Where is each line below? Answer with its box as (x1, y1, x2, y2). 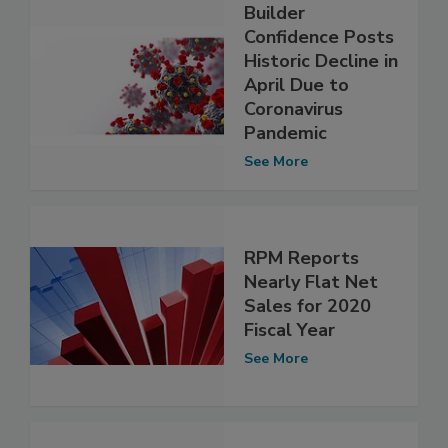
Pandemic (244, 121, 327, 146)
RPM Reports (244, 245, 359, 270)
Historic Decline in (244, 49, 398, 74)
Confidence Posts (244, 25, 394, 50)
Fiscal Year (244, 317, 335, 342)
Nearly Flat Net (244, 269, 378, 294)
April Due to (244, 73, 349, 98)
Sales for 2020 (244, 293, 371, 318)
